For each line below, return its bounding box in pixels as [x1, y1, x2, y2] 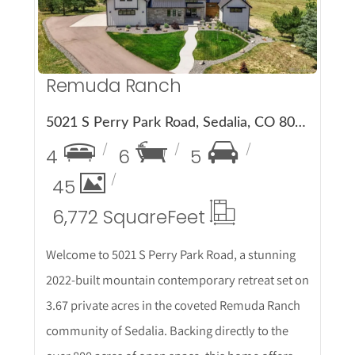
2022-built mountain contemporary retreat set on [45, 271, 309, 289]
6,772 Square [52, 204, 167, 231]
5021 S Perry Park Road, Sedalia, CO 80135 [294, 116, 306, 131]
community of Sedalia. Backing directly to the [45, 322, 288, 340]
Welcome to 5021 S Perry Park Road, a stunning [45, 246, 296, 264]
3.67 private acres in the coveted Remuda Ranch [45, 296, 300, 315]
